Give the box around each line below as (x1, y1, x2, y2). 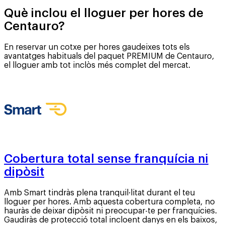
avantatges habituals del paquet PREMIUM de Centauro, (4, 52, 214, 60)
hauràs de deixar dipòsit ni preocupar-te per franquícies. (4, 207, 217, 215)
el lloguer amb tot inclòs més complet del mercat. (4, 61, 190, 69)
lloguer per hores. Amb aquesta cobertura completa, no (4, 198, 215, 206)
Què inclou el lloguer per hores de (4, 7, 203, 19)
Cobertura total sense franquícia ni (4, 153, 208, 165)
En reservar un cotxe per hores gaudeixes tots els (4, 43, 190, 51)
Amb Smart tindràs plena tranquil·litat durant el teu (4, 189, 195, 197)
